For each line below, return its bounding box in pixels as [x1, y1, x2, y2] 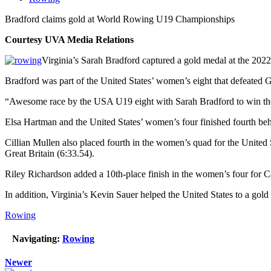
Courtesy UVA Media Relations [5, 34, 134, 45]
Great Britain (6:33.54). [5, 148, 94, 158]
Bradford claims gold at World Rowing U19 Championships [5, 13, 235, 24]
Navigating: [12, 233, 60, 244]
